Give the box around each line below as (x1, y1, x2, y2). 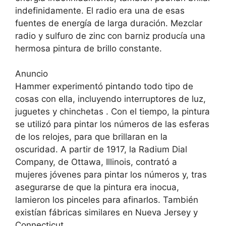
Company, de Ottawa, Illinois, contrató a (15, 157, 177, 167)
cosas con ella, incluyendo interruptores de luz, (15, 94, 206, 104)
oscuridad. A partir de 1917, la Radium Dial (15, 144, 187, 154)
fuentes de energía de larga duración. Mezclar (15, 18, 202, 28)
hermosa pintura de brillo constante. (15, 43, 162, 53)
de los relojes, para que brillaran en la (15, 132, 167, 142)
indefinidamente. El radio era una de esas (15, 5, 185, 16)
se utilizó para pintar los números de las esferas (15, 119, 209, 129)
